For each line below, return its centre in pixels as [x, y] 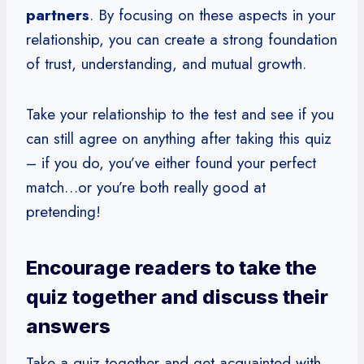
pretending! [63, 211]
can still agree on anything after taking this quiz [179, 138]
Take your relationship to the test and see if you [180, 114]
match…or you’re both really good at [146, 187]
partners [58, 15]
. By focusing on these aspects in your [212, 15]
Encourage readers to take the [171, 267]
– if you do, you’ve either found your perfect [171, 162]
